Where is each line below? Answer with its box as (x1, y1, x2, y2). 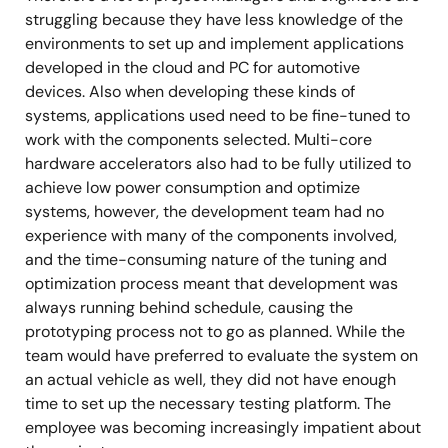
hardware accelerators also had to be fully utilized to (25, 153, 411, 174)
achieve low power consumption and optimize (25, 177, 360, 198)
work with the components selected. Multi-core (25, 129, 372, 150)
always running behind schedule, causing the (25, 297, 353, 318)
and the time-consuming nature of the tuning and (25, 249, 387, 270)
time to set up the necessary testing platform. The (25, 393, 391, 414)
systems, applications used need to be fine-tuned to (25, 105, 410, 126)
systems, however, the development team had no (25, 201, 384, 222)
